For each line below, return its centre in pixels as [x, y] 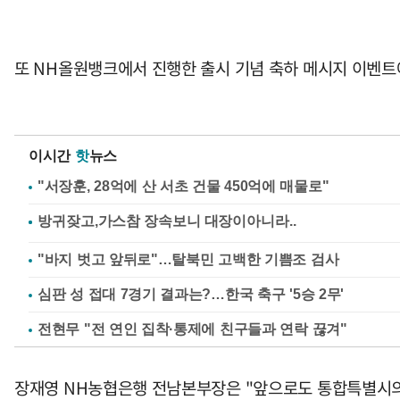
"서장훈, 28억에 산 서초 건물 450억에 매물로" [183, 187]
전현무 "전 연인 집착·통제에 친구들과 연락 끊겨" [192, 329]
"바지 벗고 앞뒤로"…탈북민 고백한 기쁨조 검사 [188, 260]
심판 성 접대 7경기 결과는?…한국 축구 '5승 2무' [191, 295]
